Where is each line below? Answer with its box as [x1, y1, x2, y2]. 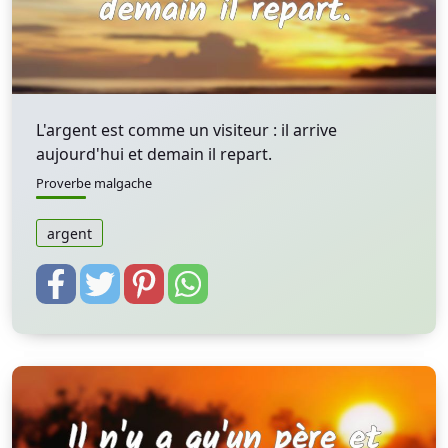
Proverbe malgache [36, 174, 152, 192]
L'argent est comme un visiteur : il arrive [36, 119, 337, 141]
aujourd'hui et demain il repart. [36, 143, 272, 165]
